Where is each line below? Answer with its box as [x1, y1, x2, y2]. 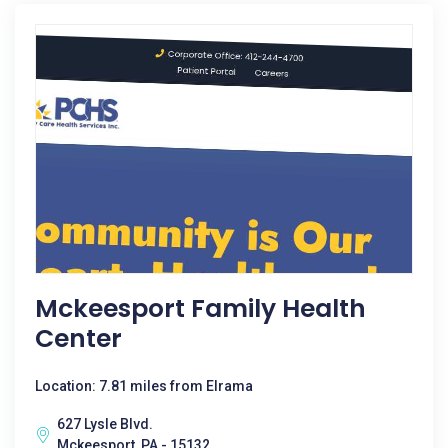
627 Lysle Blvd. [57, 416, 153, 432]
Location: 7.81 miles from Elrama [35, 378, 253, 394]
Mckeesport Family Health [35, 291, 366, 326]
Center [35, 321, 122, 356]
